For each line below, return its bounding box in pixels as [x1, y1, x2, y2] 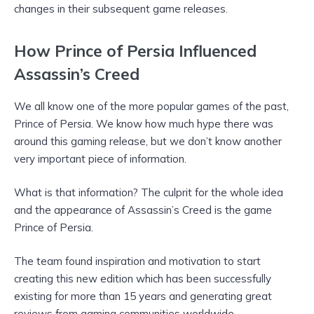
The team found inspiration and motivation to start [14, 254, 261, 268]
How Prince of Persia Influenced [14, 40, 257, 61]
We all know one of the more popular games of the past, [14, 99, 289, 113]
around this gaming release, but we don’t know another [14, 134, 282, 148]
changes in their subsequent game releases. [14, 2, 228, 16]
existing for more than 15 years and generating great [14, 289, 272, 303]
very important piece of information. [14, 151, 186, 165]
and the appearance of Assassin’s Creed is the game [14, 203, 272, 217]
